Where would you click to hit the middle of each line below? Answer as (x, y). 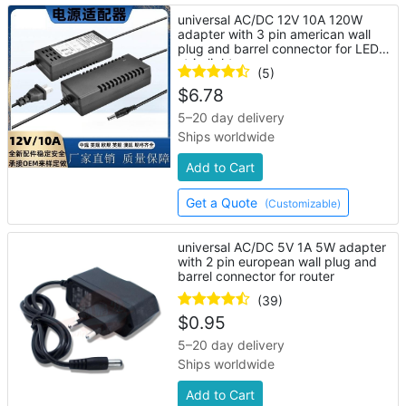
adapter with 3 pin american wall (275, 34)
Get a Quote (224, 203)
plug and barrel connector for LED (279, 48)
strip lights (209, 63)
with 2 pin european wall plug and (278, 261)
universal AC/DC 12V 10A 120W (271, 19)
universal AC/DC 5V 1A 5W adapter (282, 247)
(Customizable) (303, 203)
